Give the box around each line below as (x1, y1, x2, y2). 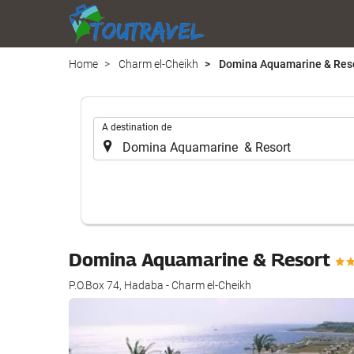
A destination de (102, 121, 171, 133)
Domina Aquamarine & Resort (69, 247, 335, 270)
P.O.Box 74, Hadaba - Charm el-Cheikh (69, 279, 251, 292)
